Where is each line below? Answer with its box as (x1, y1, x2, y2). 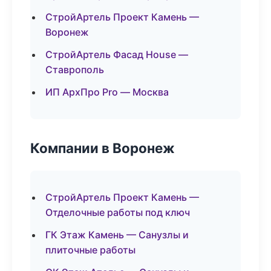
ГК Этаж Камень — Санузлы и (45, 229, 189, 241)
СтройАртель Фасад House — (45, 48, 188, 60)
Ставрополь (45, 64, 104, 76)
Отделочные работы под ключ (45, 206, 190, 218)
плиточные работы (45, 244, 135, 256)
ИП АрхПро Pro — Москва (45, 86, 169, 98)
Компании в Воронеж (30, 140, 175, 156)
